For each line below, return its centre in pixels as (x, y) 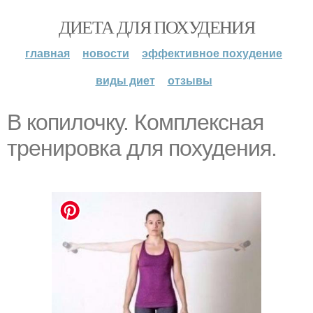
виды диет (125, 80)
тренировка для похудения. (142, 148)
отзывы (190, 80)
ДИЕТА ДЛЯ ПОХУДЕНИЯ (156, 27)
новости (106, 53)
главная (48, 53)
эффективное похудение (212, 53)
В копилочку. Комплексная (135, 122)
